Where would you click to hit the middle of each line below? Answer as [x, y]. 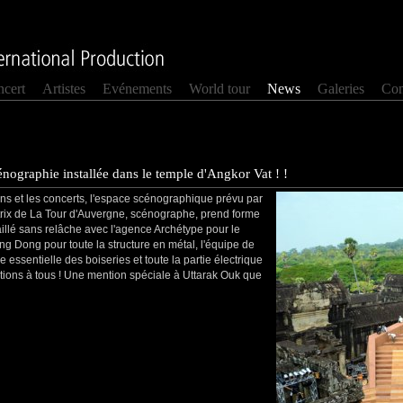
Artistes [64, 89]
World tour [219, 89]
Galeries [341, 89]
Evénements [137, 89]
